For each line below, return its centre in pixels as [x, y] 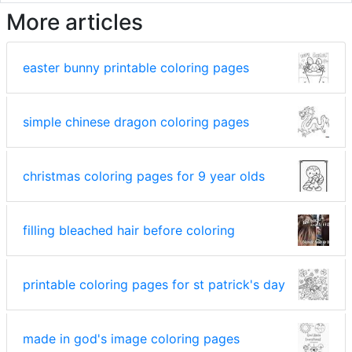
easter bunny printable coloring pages [136, 68]
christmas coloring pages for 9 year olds [144, 176]
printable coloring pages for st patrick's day [154, 285]
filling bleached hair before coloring [129, 231]
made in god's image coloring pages [131, 339]
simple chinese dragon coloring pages [136, 122]
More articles [75, 22]
